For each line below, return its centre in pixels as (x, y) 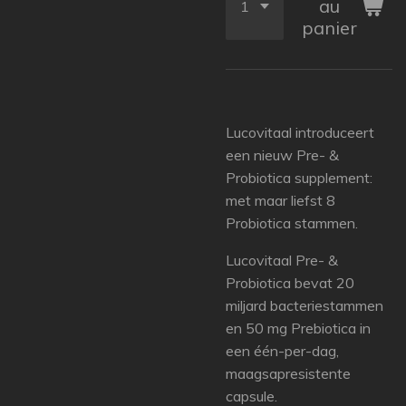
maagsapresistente (288, 373)
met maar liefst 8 (280, 200)
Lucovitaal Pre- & (282, 260)
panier (329, 28)
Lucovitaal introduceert (300, 132)
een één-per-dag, (282, 351)
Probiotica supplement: (299, 178)
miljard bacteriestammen (304, 305)
